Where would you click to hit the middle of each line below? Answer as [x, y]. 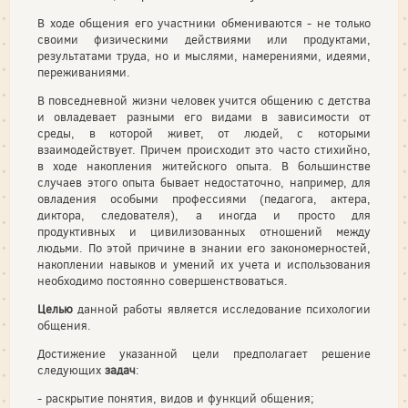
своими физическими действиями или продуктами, [204, 40]
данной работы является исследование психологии [224, 309]
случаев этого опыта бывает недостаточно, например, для [204, 183]
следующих [71, 370]
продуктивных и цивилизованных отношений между [204, 232]
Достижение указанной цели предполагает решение [204, 354]
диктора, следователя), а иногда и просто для [204, 215]
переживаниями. [84, 72]
